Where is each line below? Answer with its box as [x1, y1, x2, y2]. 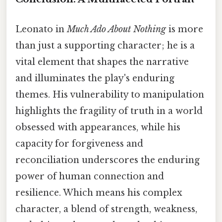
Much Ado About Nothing [67, 23, 166, 35]
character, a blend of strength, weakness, [15, 203, 197, 215]
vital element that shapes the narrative [15, 56, 189, 67]
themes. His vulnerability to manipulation [15, 89, 204, 100]
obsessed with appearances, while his [15, 121, 180, 133]
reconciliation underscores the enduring [15, 154, 200, 166]
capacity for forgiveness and [15, 138, 143, 149]
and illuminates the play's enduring [15, 72, 174, 84]
